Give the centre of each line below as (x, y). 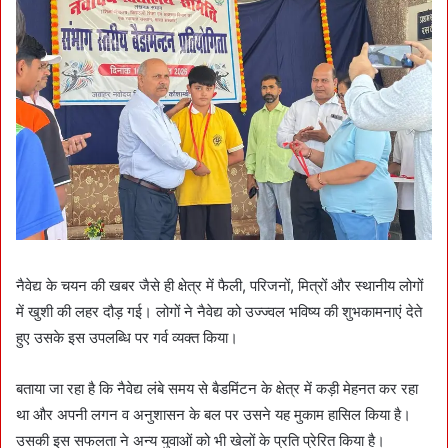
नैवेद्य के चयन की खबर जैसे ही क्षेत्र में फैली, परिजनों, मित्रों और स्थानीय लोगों (219, 285)
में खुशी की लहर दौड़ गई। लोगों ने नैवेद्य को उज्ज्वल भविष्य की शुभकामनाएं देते (219, 311)
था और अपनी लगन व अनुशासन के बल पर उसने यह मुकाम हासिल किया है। (213, 414)
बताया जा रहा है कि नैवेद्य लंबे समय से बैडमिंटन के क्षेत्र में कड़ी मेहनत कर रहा (217, 388)
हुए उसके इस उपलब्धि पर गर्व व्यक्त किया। (127, 337)
